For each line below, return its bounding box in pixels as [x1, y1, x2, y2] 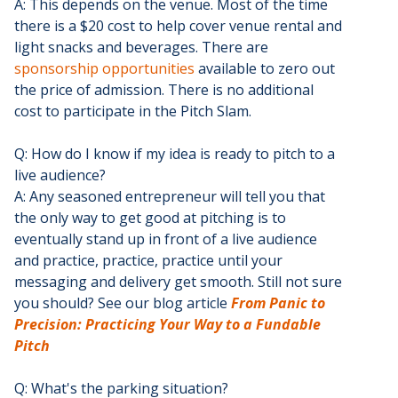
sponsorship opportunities [14, 59, 195, 79]
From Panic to [231, 293, 325, 314]
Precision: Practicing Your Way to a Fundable [14, 314, 321, 335]
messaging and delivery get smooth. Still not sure [14, 272, 342, 292]
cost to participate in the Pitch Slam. [14, 101, 251, 122]
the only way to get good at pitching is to [14, 208, 286, 228]
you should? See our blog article [14, 293, 231, 314]
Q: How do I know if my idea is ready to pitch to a [14, 144, 335, 164]
